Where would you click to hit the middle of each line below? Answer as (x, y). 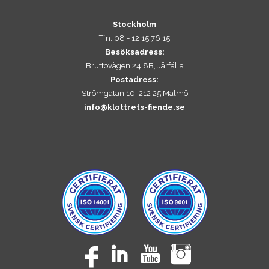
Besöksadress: (134, 52)
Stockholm (134, 25)
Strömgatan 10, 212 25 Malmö (134, 94)
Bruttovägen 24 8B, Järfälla (134, 66)
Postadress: (134, 80)
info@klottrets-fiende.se (134, 107)
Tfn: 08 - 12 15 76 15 (134, 38)
